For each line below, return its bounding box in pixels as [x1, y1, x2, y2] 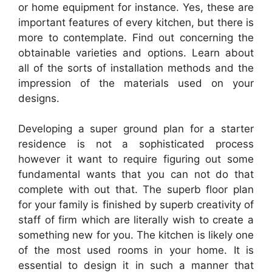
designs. [18, 92, 59, 104]
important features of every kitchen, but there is [18, 16, 254, 29]
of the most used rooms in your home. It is [18, 244, 254, 256]
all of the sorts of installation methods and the [18, 61, 254, 74]
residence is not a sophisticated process [18, 138, 254, 150]
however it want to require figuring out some [18, 153, 254, 165]
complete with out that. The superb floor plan [18, 183, 254, 195]
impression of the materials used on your [18, 76, 254, 89]
